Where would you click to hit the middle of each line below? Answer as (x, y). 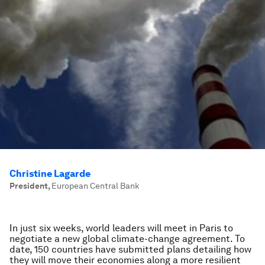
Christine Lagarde (50, 174)
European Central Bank (95, 186)
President (29, 186)
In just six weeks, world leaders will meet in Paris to (121, 228)
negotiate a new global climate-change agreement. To (127, 239)
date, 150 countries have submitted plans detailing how (130, 249)
